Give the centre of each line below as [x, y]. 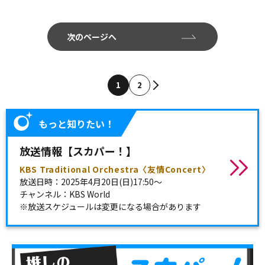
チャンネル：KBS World [65, 194]
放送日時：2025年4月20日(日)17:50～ [91, 181]
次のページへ [92, 36]
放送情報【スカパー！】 [78, 151]
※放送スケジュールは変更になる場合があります [110, 206]
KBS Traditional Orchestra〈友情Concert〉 [115, 169]
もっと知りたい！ [76, 123]
